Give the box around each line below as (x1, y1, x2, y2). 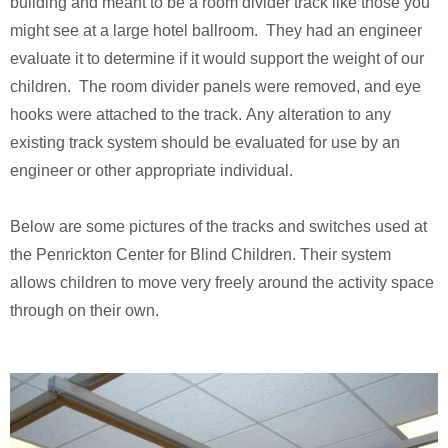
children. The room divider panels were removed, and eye (10, 78, 421, 96)
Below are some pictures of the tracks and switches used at (10, 218, 427, 236)
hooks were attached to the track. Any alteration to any (10, 106, 391, 124)
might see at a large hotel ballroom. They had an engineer (10, 22, 422, 40)
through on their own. (10, 302, 159, 320)
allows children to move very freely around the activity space (10, 274, 434, 292)
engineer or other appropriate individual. (10, 162, 293, 180)
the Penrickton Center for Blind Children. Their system (10, 246, 391, 264)
